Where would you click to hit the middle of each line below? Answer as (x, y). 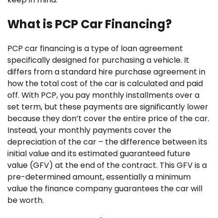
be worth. (26, 200)
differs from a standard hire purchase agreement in (106, 72)
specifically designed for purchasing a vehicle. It (98, 60)
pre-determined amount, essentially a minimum (99, 177)
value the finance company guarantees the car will (105, 188)
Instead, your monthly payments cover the (89, 130)
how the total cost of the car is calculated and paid (105, 83)
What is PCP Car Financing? (90, 24)
